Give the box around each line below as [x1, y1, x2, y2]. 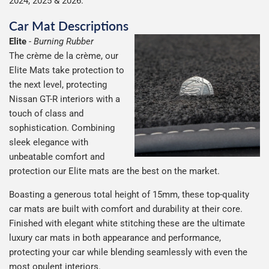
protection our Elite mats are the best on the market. [9, 165, 220, 177]
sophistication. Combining [9, 122, 115, 133]
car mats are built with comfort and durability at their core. [9, 203, 243, 214]
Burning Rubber [34, 35, 94, 47]
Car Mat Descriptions [9, 17, 128, 33]
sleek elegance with [9, 136, 88, 148]
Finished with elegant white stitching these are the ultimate [9, 217, 245, 229]
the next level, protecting [9, 79, 107, 90]
